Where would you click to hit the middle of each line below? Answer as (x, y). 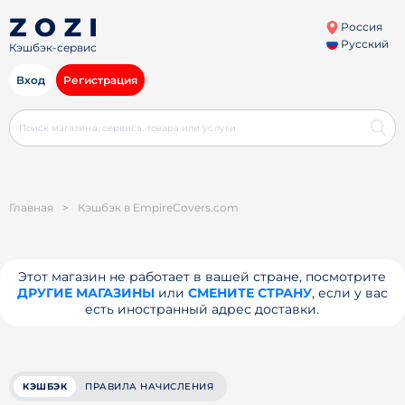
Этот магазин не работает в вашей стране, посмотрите (202, 277)
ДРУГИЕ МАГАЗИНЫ (85, 293)
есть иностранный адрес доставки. (202, 309)
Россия (360, 27)
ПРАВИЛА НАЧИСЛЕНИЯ (149, 386)
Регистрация (100, 80)
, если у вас (349, 293)
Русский (363, 44)
